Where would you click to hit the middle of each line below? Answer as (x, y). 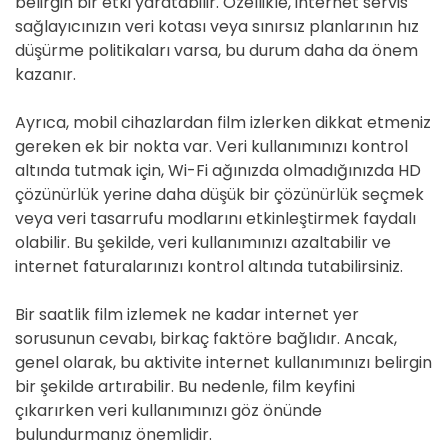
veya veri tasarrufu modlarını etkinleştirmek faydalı (215, 218)
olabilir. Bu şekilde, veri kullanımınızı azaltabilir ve (203, 242)
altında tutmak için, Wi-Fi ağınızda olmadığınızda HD (218, 170)
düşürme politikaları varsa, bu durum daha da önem (216, 50)
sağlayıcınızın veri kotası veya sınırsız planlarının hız (217, 26)
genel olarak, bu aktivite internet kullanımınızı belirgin (223, 362)
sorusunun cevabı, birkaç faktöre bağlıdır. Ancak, (206, 338)
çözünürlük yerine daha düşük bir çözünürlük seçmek (219, 194)
